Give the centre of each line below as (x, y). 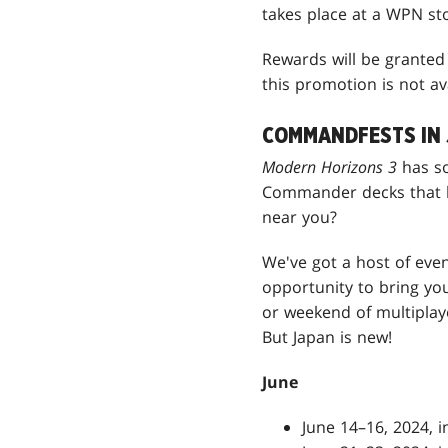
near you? (299, 216)
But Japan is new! (327, 336)
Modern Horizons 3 (332, 166)
